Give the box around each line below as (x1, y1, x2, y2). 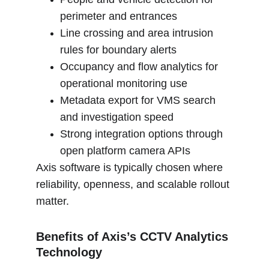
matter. (36, 195, 69, 207)
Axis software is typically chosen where (36, 162, 226, 174)
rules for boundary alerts (60, 44, 177, 56)
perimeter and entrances (60, 10, 177, 22)
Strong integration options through (60, 128, 226, 140)
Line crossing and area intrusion (60, 27, 216, 39)
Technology (36, 246, 102, 259)
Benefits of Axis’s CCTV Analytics (36, 230, 232, 243)
